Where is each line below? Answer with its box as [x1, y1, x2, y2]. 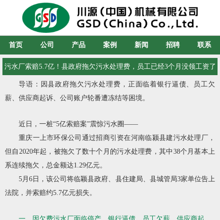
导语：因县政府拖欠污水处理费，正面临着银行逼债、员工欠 [19, 80, 215, 88]
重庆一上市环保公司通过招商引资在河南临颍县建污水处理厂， [19, 134, 215, 141]
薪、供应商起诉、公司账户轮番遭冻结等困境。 [5, 94, 149, 102]
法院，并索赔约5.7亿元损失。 [5, 189, 96, 196]
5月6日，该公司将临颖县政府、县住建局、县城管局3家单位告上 [19, 175, 215, 183]
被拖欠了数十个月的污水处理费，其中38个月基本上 [54, 147, 216, 155]
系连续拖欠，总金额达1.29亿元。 [5, 161, 107, 169]
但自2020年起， [5, 147, 54, 155]
